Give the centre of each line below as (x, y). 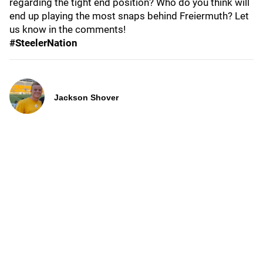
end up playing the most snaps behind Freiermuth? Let (129, 16)
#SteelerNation (43, 43)
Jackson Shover (86, 97)
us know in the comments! (69, 29)
